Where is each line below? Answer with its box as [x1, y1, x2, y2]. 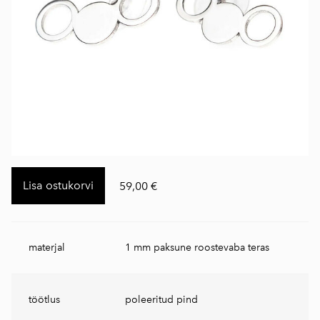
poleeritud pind [125, 294, 198, 306]
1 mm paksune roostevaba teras [125, 241, 269, 254]
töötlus [29, 294, 60, 306]
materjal [29, 241, 65, 254]
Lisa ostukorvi [23, 179, 94, 192]
